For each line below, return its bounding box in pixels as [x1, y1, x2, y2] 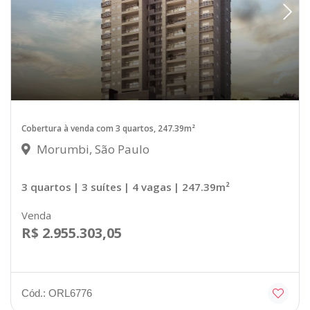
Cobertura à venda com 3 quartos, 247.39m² [21, 122, 195, 134]
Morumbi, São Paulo [34, 140, 149, 157]
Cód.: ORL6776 [21, 287, 92, 300]
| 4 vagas [124, 179, 172, 194]
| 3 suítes [73, 179, 122, 194]
